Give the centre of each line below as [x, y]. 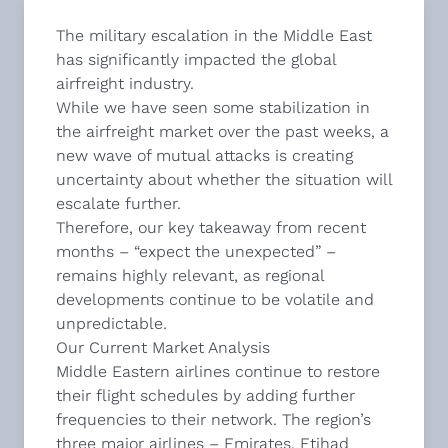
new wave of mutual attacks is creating [204, 155]
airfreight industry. [125, 83]
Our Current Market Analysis [163, 347]
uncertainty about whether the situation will [224, 179]
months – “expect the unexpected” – [196, 251]
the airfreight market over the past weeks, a [222, 131]
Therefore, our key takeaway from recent [211, 227]
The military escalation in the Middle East [214, 35]
